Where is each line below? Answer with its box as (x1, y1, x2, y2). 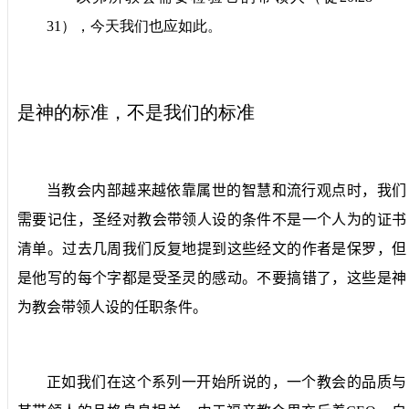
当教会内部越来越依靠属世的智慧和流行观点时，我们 (47, 182, 406, 198)
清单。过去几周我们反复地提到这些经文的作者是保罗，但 (17, 240, 406, 257)
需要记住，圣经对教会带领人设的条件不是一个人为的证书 (17, 211, 406, 227)
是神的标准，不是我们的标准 (17, 101, 255, 122)
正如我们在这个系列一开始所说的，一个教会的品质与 (47, 373, 406, 390)
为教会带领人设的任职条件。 (17, 299, 207, 315)
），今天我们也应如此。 (61, 17, 222, 34)
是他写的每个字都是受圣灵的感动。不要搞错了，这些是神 (17, 269, 406, 286)
